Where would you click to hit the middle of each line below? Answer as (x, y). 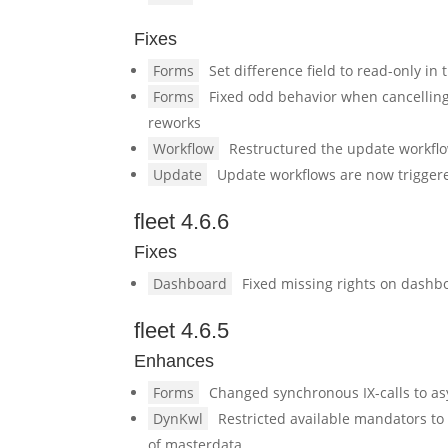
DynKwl (178, 418)
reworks (175, 122)
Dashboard (190, 283)
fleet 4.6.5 (182, 330)
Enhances (174, 361)
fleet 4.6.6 (182, 221)
